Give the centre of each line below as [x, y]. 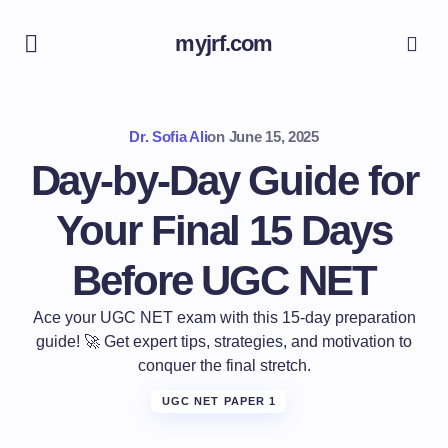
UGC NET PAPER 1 [219, 401]
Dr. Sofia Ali [168, 136]
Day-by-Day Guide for [224, 180]
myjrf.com [224, 43]
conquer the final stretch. [224, 365]
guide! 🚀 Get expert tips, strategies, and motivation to [224, 341]
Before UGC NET [224, 280]
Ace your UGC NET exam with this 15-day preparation [224, 317]
